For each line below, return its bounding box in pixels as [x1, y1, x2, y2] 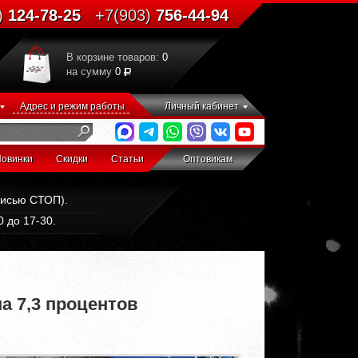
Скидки [56, 153, 88, 165]
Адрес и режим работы [20, 101, 125, 112]
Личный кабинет [165, 101, 239, 112]
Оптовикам [183, 153, 233, 165]
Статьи [111, 153, 144, 165]
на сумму [66, 65, 115, 78]
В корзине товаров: [66, 50, 162, 63]
